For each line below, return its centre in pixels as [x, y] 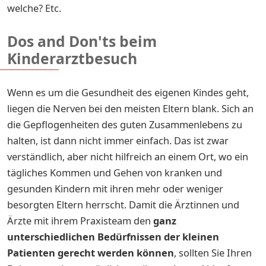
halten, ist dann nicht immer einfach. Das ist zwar [118, 140]
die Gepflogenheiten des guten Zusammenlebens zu [125, 124]
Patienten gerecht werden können [91, 252]
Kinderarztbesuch [72, 58]
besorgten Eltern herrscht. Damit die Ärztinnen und [123, 204]
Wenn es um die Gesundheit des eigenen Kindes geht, [128, 92]
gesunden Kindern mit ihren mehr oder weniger [115, 188]
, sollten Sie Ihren [213, 252]
